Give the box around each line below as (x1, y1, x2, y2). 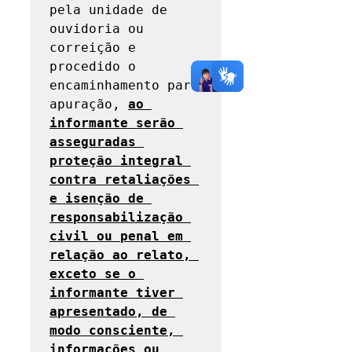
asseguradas (49, 134, 136, 149)
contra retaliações (49, 172, 191, 187)
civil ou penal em (49, 229, 183, 244)
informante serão (49, 115, 175, 130)
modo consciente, (49, 323, 175, 338)
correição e (49, 40, 136, 55)
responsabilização (49, 210, 183, 225)
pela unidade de (49, 2, 167, 17)
